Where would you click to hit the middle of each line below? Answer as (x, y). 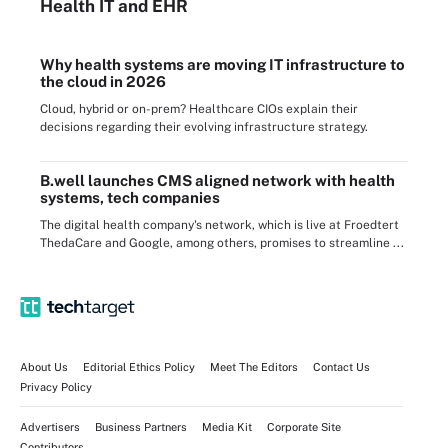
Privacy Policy (56, 387)
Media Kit (227, 427)
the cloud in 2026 (103, 81)
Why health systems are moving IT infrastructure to (222, 64)
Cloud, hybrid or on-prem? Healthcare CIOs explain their (199, 109)
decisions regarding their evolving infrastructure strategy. (204, 127)
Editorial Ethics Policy (139, 367)
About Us (44, 367)
